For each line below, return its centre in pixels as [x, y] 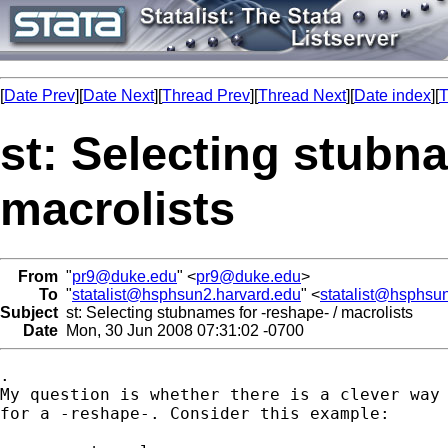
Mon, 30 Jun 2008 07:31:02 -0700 [181, 330]
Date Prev [39, 95]
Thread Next [302, 95]
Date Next [118, 95]
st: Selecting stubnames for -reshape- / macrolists [235, 312]
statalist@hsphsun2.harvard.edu [186, 294]
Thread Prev [206, 95]
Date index [392, 95]
